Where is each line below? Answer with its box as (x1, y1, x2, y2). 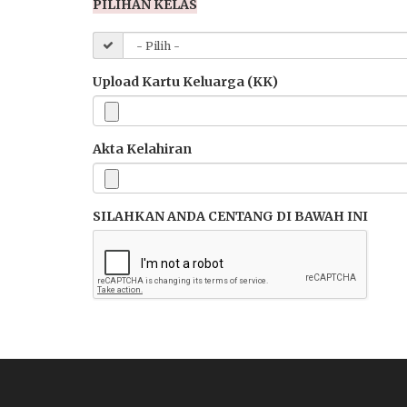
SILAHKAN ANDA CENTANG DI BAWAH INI (93, 208, 368, 224)
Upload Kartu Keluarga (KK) (93, 74, 278, 90)
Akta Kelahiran (93, 141, 192, 157)
